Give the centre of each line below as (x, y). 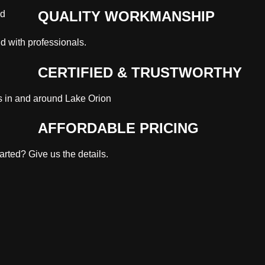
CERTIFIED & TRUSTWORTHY (140, 72)
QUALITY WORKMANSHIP (126, 17)
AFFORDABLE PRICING (118, 128)
